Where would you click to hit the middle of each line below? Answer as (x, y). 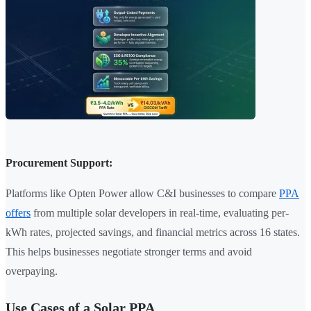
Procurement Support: (59, 163)
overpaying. (32, 271)
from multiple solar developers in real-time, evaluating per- (160, 213)
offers (18, 213)
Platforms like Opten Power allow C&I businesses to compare (142, 194)
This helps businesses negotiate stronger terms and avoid (129, 252)
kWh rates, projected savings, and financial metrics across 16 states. (153, 233)
